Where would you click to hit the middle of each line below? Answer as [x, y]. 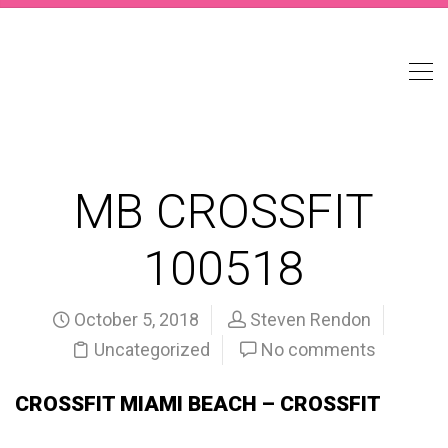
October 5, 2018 [134, 319]
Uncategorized [152, 349]
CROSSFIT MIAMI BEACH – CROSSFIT [198, 404]
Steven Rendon [310, 319]
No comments [318, 349]
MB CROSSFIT [224, 211]
